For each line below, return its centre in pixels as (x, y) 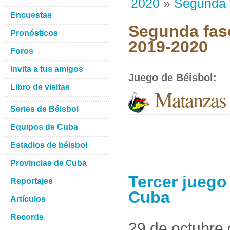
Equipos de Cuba (44, 127)
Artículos (28, 199)
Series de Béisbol (44, 109)
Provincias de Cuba (49, 163)
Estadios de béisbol (49, 145)
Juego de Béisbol (171, 78)
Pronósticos (34, 33)
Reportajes (32, 181)
